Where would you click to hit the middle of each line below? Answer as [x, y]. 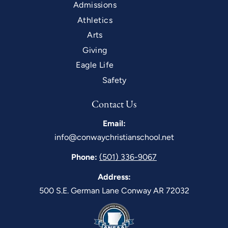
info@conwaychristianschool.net [114, 137]
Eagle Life [95, 65]
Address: [114, 177]
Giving [95, 50]
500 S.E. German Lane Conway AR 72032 [114, 191]
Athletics [95, 20]
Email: [114, 124]
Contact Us [114, 104]
